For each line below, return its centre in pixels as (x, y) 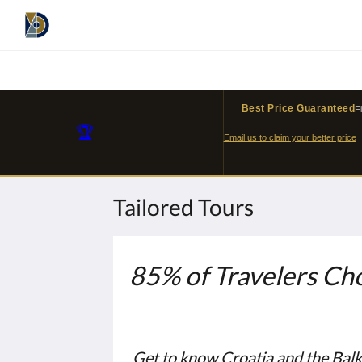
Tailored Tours (183, 207)
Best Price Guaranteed (298, 108)
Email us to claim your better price (290, 137)
